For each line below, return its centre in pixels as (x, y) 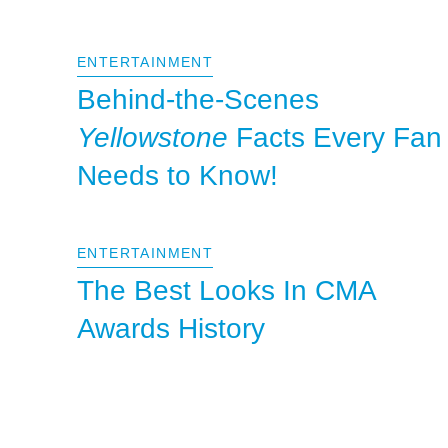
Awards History (171, 328)
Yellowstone (152, 137)
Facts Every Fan (335, 137)
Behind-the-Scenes (198, 99)
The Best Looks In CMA (226, 290)
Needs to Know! (177, 175)
